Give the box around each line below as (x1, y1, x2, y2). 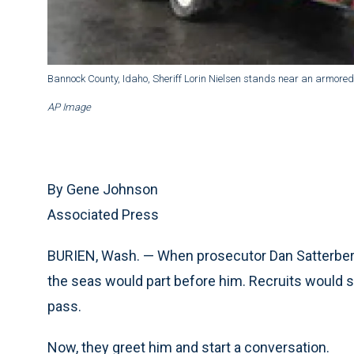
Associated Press (47, 206, 159, 224)
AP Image (47, 101, 91, 114)
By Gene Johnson (47, 181, 158, 198)
